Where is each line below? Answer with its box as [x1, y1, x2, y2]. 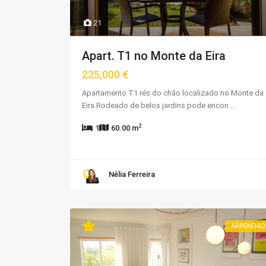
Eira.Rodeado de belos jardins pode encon [82, 100, 230, 110]
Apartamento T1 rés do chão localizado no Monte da [82, 88, 264, 97]
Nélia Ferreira [109, 170, 155, 179]
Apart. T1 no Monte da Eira [82, 48, 226, 63]
